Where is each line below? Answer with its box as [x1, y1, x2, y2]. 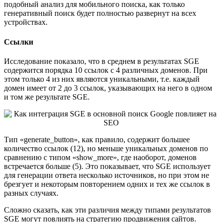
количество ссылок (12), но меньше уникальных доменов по [4, 144, 208, 153]
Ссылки [4, 37, 33, 46]
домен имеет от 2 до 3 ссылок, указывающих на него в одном [4, 83, 212, 92]
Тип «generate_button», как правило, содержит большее [4, 135, 190, 144]
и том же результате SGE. [4, 92, 90, 101]
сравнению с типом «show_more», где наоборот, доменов [4, 153, 197, 162]
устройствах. [4, 18, 48, 27]
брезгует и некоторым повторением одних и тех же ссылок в [4, 179, 210, 188]
